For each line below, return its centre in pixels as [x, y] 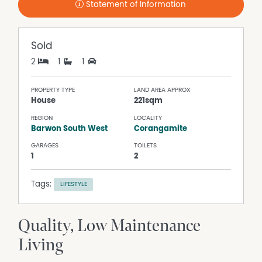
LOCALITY [148, 118]
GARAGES [45, 146]
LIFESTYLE [73, 184]
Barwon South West [70, 128]
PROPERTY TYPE [53, 90]
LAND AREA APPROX [162, 90]
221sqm [149, 101]
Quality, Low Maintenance [110, 226]
